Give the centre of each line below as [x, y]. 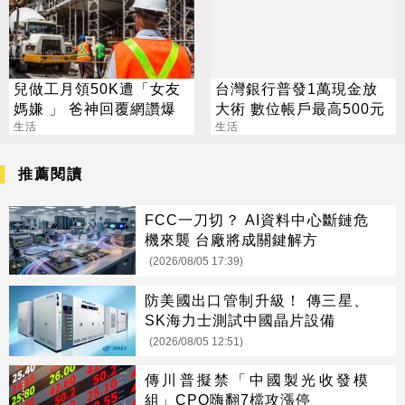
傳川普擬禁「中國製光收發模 [257, 380]
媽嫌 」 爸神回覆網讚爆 [95, 108]
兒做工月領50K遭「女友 [97, 88]
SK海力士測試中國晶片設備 [240, 320]
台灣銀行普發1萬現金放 [296, 88]
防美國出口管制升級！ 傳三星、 [257, 300]
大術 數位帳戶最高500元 [300, 108]
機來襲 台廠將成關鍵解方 [231, 239]
